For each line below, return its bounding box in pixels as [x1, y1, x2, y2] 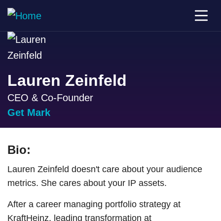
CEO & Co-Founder [7, 92, 93, 103]
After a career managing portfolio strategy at [7, 199, 181, 209]
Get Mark [7, 107, 50, 118]
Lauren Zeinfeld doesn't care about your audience [7, 164, 202, 174]
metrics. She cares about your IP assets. [7, 178, 167, 188]
